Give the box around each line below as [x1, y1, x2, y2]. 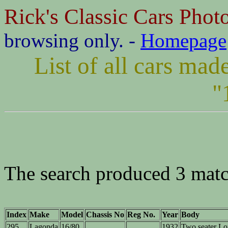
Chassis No [86, 210, 124, 219]
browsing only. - [4, 30, 140, 51]
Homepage [140, 30, 226, 51]
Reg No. [127, 210, 155, 219]
